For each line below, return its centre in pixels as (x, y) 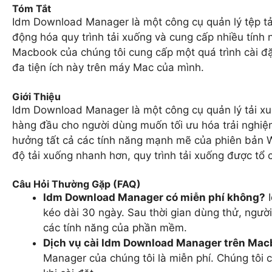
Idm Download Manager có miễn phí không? (154, 198)
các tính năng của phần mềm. (115, 228)
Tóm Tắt (32, 9)
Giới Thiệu (36, 96)
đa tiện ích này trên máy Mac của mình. (108, 68)
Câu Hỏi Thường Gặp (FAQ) (76, 184)
